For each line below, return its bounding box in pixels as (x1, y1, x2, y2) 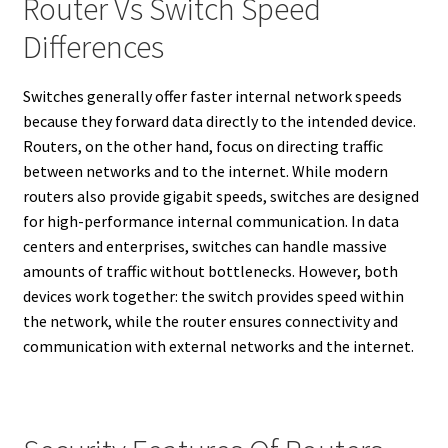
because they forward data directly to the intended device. (22, 110, 416, 131)
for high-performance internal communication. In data (22, 210, 399, 231)
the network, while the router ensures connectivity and (22, 310, 398, 331)
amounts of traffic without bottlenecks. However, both (22, 260, 398, 281)
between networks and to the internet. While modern (22, 160, 388, 181)
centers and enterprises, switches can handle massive (22, 235, 387, 256)
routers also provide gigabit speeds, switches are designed (22, 185, 419, 206)
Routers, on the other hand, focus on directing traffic (22, 135, 383, 156)
